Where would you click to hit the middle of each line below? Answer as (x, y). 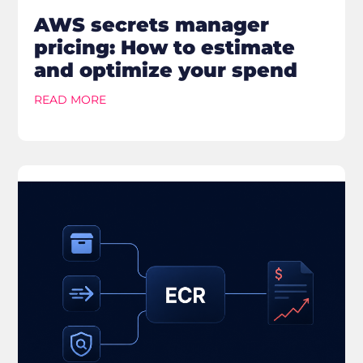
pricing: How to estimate (165, 48)
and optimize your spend (166, 70)
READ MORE (70, 100)
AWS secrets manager (152, 25)
